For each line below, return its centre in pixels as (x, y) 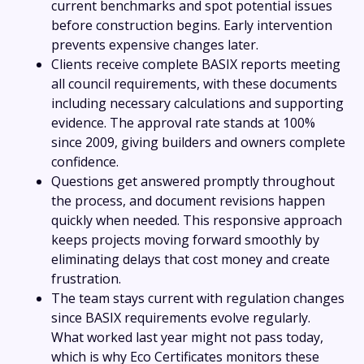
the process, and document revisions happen (188, 200)
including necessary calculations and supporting (197, 103)
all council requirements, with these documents (194, 83)
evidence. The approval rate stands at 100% (183, 122)
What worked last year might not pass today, (187, 337)
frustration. (86, 278)
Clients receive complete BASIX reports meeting (196, 64)
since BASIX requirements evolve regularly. (181, 317)
